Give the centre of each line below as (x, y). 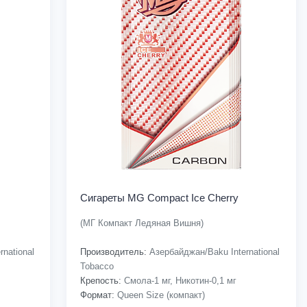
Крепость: (101, 280)
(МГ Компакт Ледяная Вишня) (142, 223)
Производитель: (114, 251)
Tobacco (97, 266)
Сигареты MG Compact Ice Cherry (160, 197)
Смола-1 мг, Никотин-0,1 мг (179, 280)
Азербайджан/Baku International (213, 251)
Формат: (98, 295)
